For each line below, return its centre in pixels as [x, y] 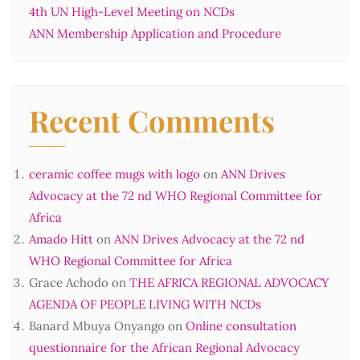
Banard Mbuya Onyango [97, 325]
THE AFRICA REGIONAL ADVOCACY [229, 282]
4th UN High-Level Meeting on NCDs [132, 11]
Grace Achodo [69, 282]
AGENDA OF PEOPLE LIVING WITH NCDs [145, 304]
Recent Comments [152, 120]
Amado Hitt [61, 239]
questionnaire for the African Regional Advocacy [164, 347]
